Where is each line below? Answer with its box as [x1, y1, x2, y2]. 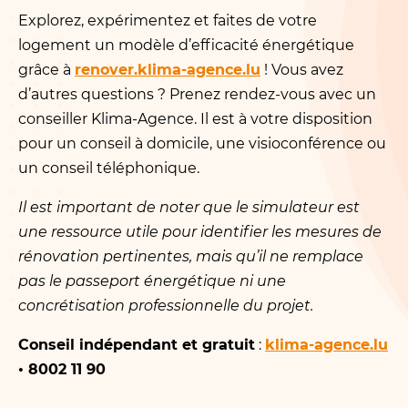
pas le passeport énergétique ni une [18, 272, 286, 290]
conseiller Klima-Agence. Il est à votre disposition [18, 110, 372, 127]
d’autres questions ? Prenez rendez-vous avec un [18, 86, 376, 103]
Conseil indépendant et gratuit [18, 336, 255, 353]
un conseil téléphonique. [18, 159, 199, 177]
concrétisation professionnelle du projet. [18, 297, 313, 314]
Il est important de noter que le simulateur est [18, 199, 360, 216]
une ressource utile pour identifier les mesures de [18, 223, 382, 240]
